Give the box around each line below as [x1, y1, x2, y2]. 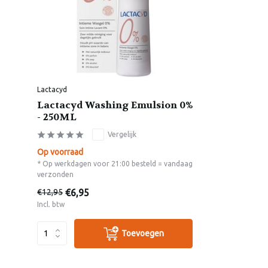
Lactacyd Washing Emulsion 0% [37, 98, 193, 111]
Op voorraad [37, 147, 83, 157]
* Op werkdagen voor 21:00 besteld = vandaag [37, 159, 193, 167]
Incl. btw [37, 200, 65, 208]
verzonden [37, 170, 74, 178]
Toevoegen [121, 228, 164, 238]
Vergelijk [108, 130, 136, 138]
